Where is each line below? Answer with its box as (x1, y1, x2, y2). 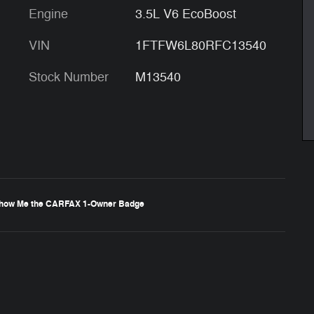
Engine (29, 6, 68, 22)
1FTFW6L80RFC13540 (135, 37, 266, 53)
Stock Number (29, 69, 109, 85)
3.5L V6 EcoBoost (135, 6, 236, 22)
